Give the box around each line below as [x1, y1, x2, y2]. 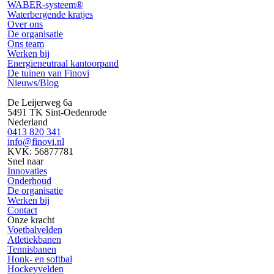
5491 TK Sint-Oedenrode [7, 107, 106, 117]
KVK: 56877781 [7, 146, 73, 157]
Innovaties [7, 166, 47, 176]
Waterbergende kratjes [7, 9, 93, 20]
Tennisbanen [7, 244, 56, 254]
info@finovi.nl [7, 136, 64, 147]
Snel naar [7, 156, 43, 166]
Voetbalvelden [7, 224, 62, 235]
